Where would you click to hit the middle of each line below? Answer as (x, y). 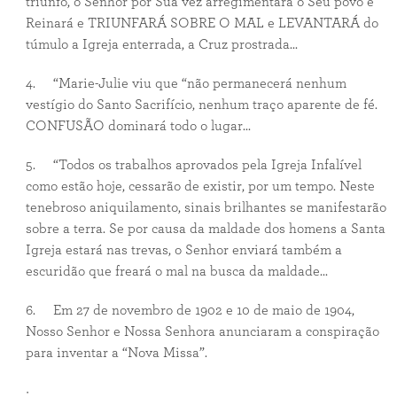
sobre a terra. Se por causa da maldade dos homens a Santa (205, 229)
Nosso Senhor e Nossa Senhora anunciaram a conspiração (202, 331)
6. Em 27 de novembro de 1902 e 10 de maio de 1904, (190, 310)
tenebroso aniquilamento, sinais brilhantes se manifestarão (206, 207)
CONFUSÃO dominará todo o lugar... (138, 126)
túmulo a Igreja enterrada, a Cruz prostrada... (161, 44)
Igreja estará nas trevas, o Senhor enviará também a (183, 250)
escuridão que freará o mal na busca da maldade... (176, 271)
